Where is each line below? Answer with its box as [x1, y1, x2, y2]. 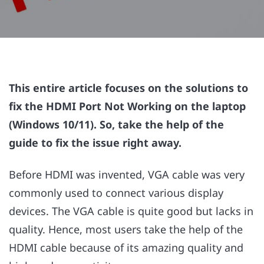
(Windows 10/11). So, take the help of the [9, 117, 224, 131]
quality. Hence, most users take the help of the [9, 222, 243, 237]
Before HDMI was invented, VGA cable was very [9, 167, 245, 182]
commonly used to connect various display [9, 186, 223, 200]
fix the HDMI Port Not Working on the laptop [9, 99, 246, 113]
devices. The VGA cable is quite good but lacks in [9, 204, 253, 219]
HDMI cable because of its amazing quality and [9, 240, 243, 255]
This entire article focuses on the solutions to [9, 81, 248, 95]
